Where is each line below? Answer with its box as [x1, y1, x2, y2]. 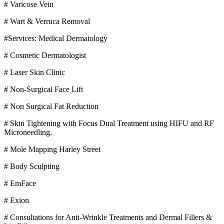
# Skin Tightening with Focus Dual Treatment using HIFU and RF [4, 118, 214, 127]
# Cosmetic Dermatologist [4, 50, 86, 59]
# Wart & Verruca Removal [4, 16, 90, 25]
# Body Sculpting [4, 161, 59, 170]
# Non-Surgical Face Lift [4, 84, 83, 93]
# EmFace [4, 178, 36, 187]
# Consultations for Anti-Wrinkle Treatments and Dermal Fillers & [4, 212, 212, 221]
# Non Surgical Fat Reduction [4, 101, 98, 110]
